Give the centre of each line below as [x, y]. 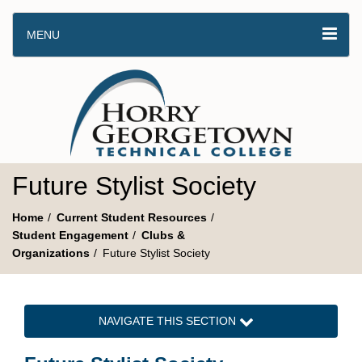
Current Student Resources [132, 217]
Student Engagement [70, 235]
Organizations [51, 253]
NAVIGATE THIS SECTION [169, 320]
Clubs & [163, 235]
